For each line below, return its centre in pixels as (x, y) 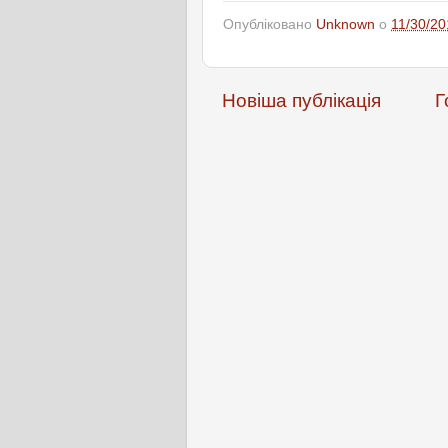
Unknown (345, 24)
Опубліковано (269, 24)
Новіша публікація (301, 100)
